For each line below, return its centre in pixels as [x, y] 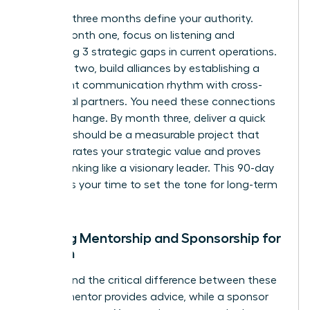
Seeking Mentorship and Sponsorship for [153, 238]
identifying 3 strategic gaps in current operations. [151, 52]
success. [48, 202]
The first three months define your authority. [139, 19]
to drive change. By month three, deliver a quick [146, 119]
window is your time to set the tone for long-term [152, 185]
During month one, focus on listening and [130, 36]
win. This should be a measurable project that [143, 135]
